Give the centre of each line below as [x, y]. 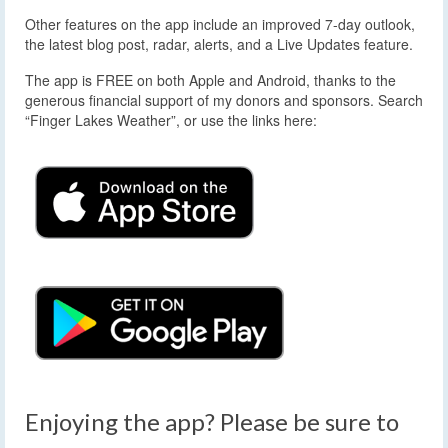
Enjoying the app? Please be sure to [212, 422]
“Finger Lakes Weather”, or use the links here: [171, 119]
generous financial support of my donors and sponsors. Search [224, 99]
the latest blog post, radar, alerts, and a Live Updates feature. [219, 43]
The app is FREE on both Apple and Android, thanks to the [210, 79]
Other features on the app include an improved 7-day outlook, [220, 23]
